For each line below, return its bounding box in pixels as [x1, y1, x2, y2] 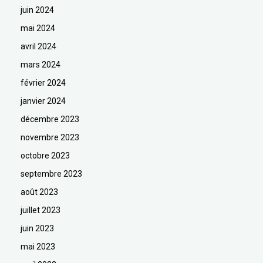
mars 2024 [21, 59, 60, 69]
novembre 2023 [21, 132, 79, 142]
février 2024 [21, 77, 66, 87]
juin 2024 [21, 5, 54, 15]
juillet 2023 [21, 205, 60, 215]
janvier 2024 [21, 96, 66, 106]
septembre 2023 [21, 168, 82, 178]
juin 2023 [21, 223, 54, 233]
